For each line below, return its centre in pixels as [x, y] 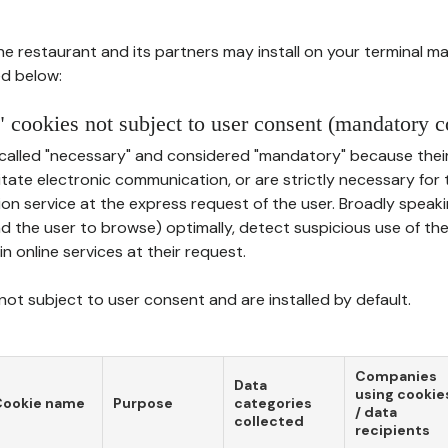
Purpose [143, 403]
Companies [396, 376]
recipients [392, 430]
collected [269, 421]
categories [273, 403]
